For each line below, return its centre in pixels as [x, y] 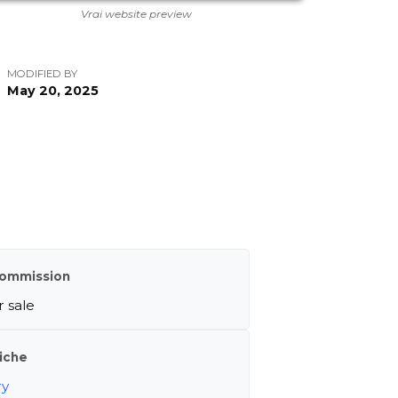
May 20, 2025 [53, 91]
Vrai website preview [137, 14]
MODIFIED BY [42, 74]
